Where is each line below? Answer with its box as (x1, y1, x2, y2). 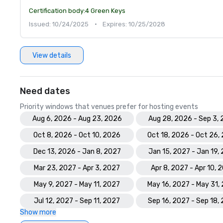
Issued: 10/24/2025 (29, 20, 89, 28)
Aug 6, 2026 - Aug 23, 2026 (32, 114, 122, 123)
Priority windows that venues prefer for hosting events (20, 103, 198, 111)
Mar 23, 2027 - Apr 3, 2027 (34, 164, 120, 172)
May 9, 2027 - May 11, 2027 (34, 180, 120, 189)
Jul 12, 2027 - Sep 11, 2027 (34, 197, 120, 205)
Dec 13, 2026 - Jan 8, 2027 (33, 147, 121, 156)
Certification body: (29, 7, 85, 14)
